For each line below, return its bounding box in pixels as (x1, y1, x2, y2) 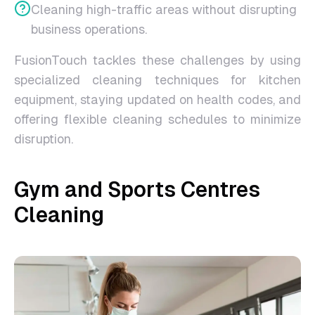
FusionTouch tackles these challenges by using (14, 53, 301, 67)
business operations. (31, 22, 147, 37)
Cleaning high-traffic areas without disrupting (31, 2, 297, 17)
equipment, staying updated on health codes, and (14, 92, 301, 107)
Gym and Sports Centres (14, 177, 260, 202)
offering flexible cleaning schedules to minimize (14, 112, 301, 127)
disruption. (14, 131, 73, 146)
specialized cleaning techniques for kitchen (14, 72, 301, 87)
